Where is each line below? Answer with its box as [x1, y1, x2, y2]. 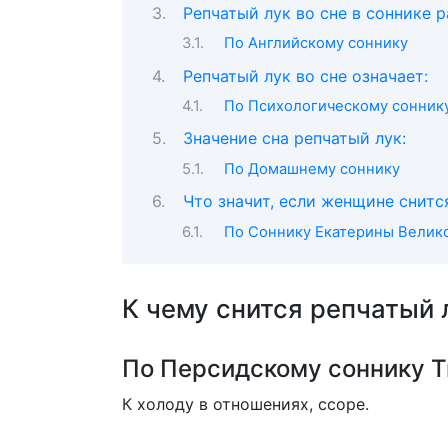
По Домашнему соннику [223, 159, 400, 178]
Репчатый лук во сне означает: [182, 65, 428, 86]
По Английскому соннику [223, 34, 408, 53]
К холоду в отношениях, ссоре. [122, 394, 369, 415]
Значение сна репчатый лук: [182, 128, 406, 149]
